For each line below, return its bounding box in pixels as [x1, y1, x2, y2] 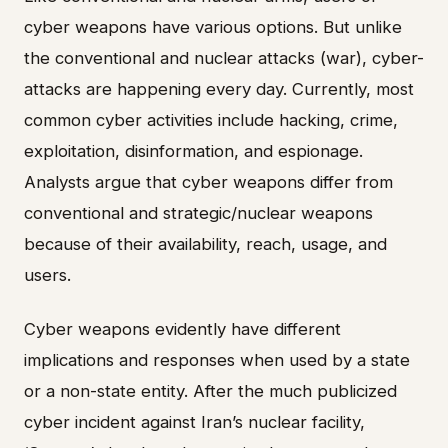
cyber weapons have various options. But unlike [24, 17, 402, 38]
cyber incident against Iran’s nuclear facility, [24, 411, 365, 432]
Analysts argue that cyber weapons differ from [24, 172, 393, 193]
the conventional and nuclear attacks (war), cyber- [24, 48, 424, 69]
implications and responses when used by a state [24, 349, 410, 370]
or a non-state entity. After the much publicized [24, 380, 397, 401]
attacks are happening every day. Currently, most [24, 79, 414, 100]
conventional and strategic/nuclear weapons [24, 203, 373, 224]
